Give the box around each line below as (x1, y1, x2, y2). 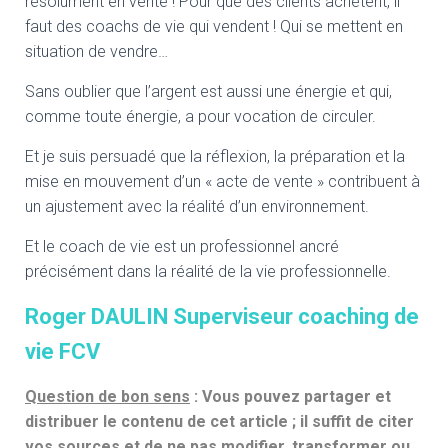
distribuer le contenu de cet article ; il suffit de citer (25, 412, 414, 431)
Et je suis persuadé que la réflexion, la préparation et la (25, 147, 405, 166)
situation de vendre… (25, 42, 168, 61)
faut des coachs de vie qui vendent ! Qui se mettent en (25, 17, 403, 36)
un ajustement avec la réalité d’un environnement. (25, 197, 369, 216)
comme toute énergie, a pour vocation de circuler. (25, 107, 376, 126)
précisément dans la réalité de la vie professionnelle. (25, 262, 391, 281)
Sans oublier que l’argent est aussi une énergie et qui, (25, 82, 392, 101)
